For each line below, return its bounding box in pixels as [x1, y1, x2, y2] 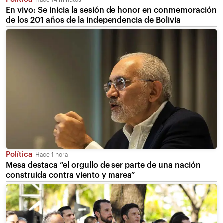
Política [6, 151, 32, 159]
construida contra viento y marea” [6, 171, 135, 180]
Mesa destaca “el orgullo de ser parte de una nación [6, 161, 201, 170]
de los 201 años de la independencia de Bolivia [6, 16, 181, 24]
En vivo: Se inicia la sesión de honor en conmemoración [6, 6, 217, 14]
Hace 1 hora [34, 152, 68, 158]
